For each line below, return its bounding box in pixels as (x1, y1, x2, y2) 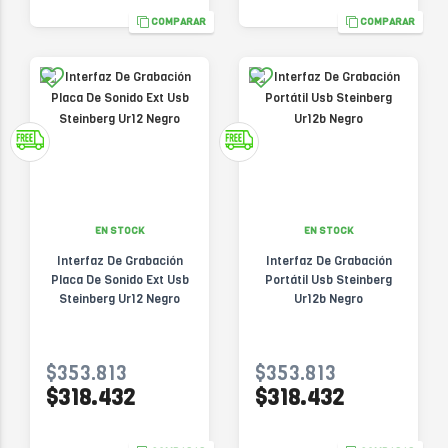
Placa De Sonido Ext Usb (50, 272, 189, 288)
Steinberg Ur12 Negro (59, 291, 180, 307)
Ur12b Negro (294, 291, 363, 307)
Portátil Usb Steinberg (265, 272, 392, 288)
